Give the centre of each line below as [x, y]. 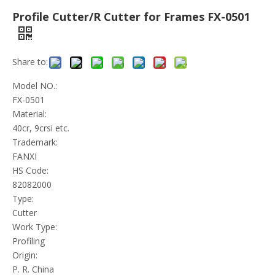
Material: [29, 114]
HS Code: [30, 170]
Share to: [30, 61]
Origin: [25, 255]
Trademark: [35, 142]
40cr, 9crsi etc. [41, 128]
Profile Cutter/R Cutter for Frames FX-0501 [131, 16]
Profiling [29, 241]
